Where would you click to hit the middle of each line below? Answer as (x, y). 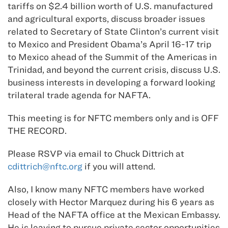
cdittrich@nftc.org (45, 166)
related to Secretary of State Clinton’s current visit (113, 32)
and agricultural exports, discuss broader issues (106, 19)
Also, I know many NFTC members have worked (106, 189)
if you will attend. (119, 166)
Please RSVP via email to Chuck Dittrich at (96, 154)
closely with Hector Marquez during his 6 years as (111, 202)
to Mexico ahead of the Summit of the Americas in (112, 57)
